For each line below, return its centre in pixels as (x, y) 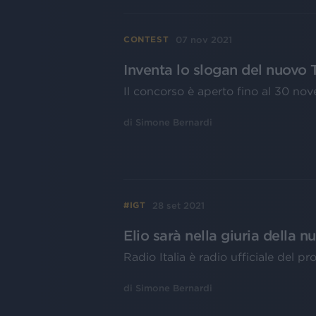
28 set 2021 (179, 205)
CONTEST (146, 39)
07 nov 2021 (204, 39)
